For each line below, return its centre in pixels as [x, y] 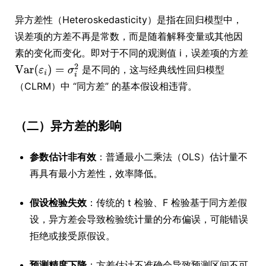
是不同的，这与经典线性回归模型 [152, 69]
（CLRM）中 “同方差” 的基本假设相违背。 [106, 86]
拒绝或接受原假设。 [72, 236]
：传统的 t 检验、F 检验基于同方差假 [167, 202]
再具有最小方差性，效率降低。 [96, 173]
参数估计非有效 [63, 157]
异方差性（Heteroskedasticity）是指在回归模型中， [129, 20]
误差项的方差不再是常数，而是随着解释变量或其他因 [129, 36]
